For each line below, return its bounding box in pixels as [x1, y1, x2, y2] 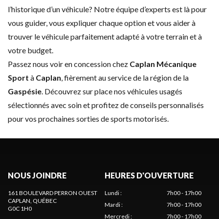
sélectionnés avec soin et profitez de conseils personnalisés [8, 100, 204, 109]
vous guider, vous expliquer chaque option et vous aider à [8, 18, 196, 27]
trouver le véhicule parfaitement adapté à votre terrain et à [8, 31, 202, 41]
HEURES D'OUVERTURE [105, 170, 194, 180]
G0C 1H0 [8, 204, 32, 212]
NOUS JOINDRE [8, 170, 66, 180]
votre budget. [8, 45, 53, 55]
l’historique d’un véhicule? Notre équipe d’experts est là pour [8, 4, 207, 14]
